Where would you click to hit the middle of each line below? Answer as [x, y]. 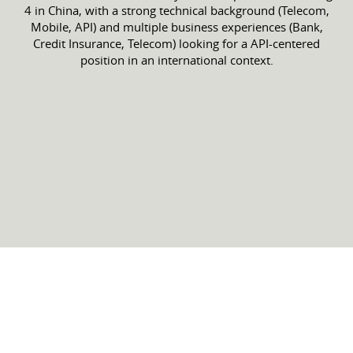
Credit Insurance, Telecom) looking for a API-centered [176, 44]
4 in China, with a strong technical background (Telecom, [176, 11]
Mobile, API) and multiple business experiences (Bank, [176, 27]
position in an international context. [176, 60]
